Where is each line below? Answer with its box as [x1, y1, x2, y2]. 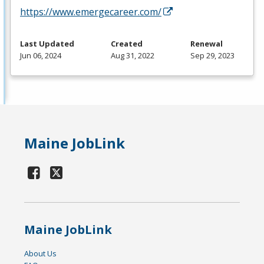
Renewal [190, 38, 223, 49]
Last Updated [20, 38, 74, 49]
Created [110, 38, 143, 49]
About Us [24, 248, 57, 259]
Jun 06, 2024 [20, 50, 61, 61]
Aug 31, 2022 [110, 50, 154, 61]
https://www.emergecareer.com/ [20, 5, 161, 19]
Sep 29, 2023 [190, 50, 235, 61]
